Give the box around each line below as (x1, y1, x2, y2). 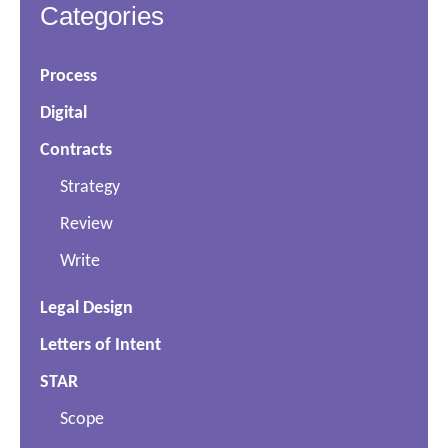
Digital (40, 103, 87, 123)
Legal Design (40, 298, 133, 318)
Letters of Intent (40, 335, 161, 355)
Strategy (60, 177, 120, 197)
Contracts (40, 140, 112, 160)
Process (40, 66, 97, 86)
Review (60, 214, 113, 234)
